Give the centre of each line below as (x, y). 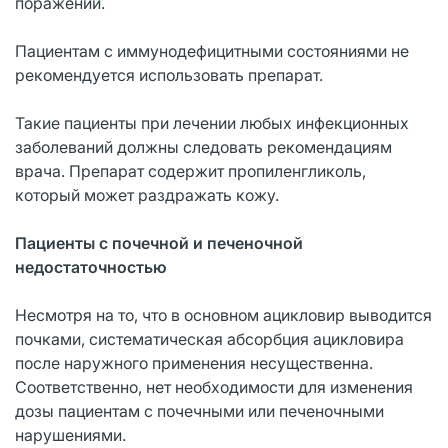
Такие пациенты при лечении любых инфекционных (212, 122)
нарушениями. (70, 434)
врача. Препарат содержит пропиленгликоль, (190, 170)
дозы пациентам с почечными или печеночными (199, 410)
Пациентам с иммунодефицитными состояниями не (212, 50)
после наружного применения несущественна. (194, 362)
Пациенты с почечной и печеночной (159, 242)
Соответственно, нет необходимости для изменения (214, 386)
